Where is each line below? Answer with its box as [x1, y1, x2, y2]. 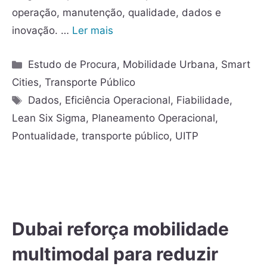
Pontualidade [12, 130, 76, 142]
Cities [12, 76, 39, 89]
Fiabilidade [176, 94, 230, 107]
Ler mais [72, 24, 113, 37]
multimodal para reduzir [12, 243, 218, 265]
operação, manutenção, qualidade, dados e [12, 7, 221, 19]
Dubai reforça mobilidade [12, 218, 229, 240]
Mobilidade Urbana [123, 58, 216, 71]
